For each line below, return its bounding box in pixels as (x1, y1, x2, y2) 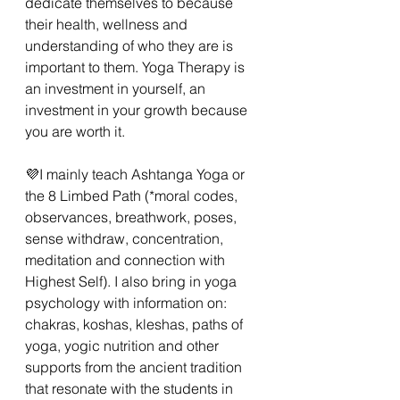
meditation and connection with (25, 250, 229, 269)
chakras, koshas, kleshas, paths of (25, 314, 246, 333)
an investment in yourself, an (25, 79, 209, 97)
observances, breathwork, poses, (25, 207, 240, 226)
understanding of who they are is (25, 36, 237, 54)
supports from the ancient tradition (25, 357, 246, 376)
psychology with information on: (25, 293, 230, 312)
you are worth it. (25, 121, 129, 140)
